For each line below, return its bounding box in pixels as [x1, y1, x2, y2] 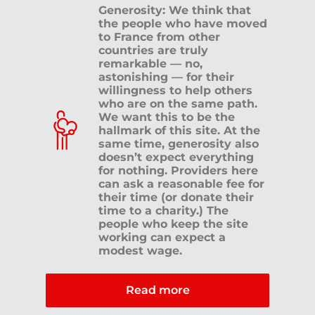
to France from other [98, 30, 220, 44]
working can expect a [98, 230, 226, 244]
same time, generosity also [98, 136, 259, 150]
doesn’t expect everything [98, 150, 254, 164]
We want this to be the [98, 110, 235, 124]
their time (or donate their [98, 190, 254, 204]
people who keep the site [98, 217, 248, 231]
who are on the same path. [98, 96, 257, 110]
